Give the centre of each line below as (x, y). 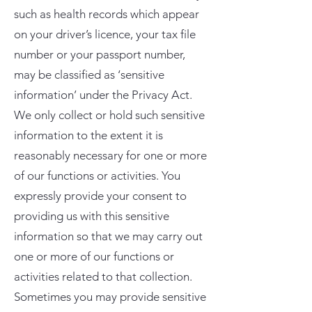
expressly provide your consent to (100, 196)
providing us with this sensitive (92, 216)
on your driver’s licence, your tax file (105, 34)
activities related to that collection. (103, 276)
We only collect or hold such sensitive (109, 115)
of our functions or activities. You (97, 175)
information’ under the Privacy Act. (103, 95)
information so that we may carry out (108, 236)
